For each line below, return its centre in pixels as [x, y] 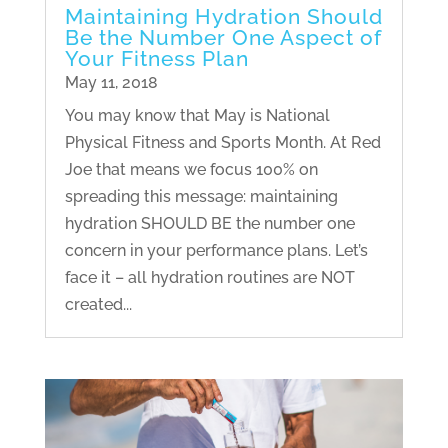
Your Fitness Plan [156, 58]
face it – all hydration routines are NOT [209, 277]
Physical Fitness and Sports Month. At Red [222, 142]
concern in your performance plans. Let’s [216, 250]
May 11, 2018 [111, 82]
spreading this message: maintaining [201, 196]
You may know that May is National [197, 115]
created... [98, 304]
